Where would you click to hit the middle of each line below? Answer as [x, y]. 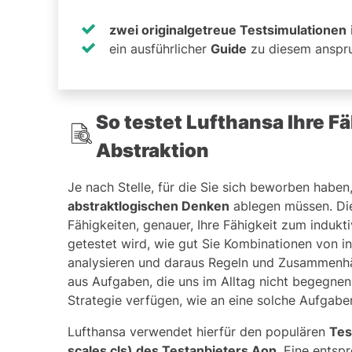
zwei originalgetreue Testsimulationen [228, 29]
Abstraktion [152, 150]
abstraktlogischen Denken [148, 205]
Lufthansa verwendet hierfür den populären [198, 331]
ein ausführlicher [160, 48]
